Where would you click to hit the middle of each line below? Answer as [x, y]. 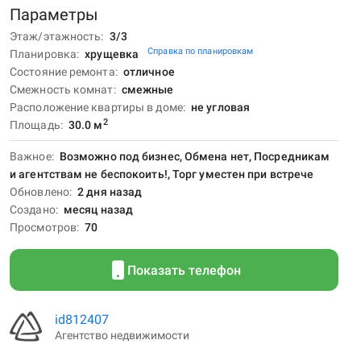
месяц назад [98, 210]
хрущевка [113, 54]
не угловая [221, 107]
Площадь [35, 125]
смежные [147, 89]
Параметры [54, 15]
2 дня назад [110, 192]
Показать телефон [184, 270]
